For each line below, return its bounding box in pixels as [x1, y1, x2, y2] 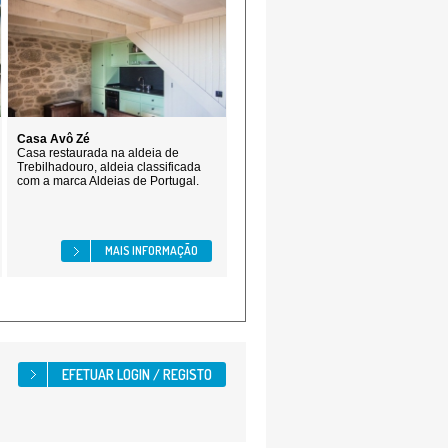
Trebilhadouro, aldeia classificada [17, 160, 201, 174]
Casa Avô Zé [17, 132, 90, 146]
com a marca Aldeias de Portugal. [17, 174, 199, 188]
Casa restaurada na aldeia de [17, 146, 179, 160]
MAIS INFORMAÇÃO [105, 243, 198, 258]
